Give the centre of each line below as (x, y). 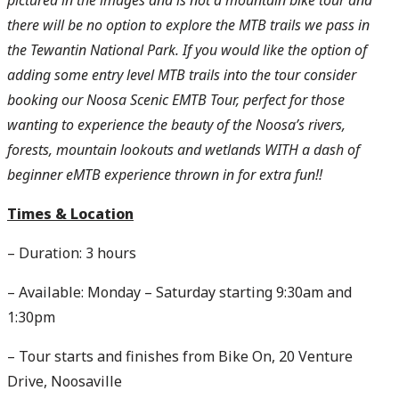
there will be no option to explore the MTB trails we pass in (188, 25)
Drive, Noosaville (65, 381)
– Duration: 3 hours (72, 253)
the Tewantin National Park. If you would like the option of (187, 50)
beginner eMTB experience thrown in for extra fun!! (165, 175)
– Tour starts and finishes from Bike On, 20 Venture (180, 356)
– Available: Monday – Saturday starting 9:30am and (179, 292)
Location (102, 214)
